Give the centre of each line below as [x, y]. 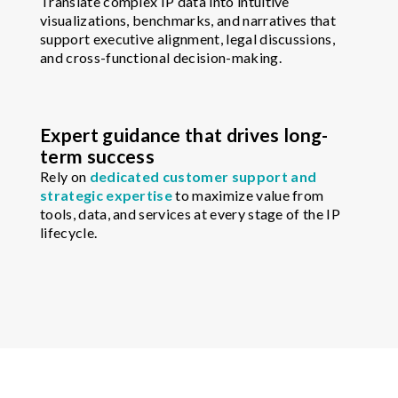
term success [97, 156]
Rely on [65, 177]
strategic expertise [108, 195]
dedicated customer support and [203, 177]
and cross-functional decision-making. [161, 58]
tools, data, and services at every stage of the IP [191, 214]
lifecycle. [69, 233]
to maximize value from [250, 195]
